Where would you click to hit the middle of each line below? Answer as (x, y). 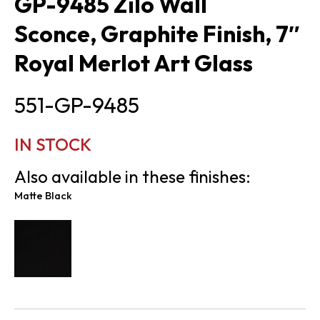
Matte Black (43, 196)
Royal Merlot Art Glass (134, 63)
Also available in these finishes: (132, 177)
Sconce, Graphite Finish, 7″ (157, 34)
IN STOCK (53, 145)
